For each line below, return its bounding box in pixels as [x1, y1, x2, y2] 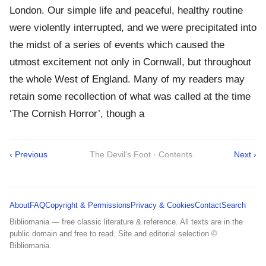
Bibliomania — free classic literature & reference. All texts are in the [9, 217, 243, 227]
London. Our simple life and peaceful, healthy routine [9, 5, 243, 17]
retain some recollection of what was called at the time [9, 91, 251, 103]
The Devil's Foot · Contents [89, 150, 192, 160]
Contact [195, 201, 221, 210]
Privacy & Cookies [131, 201, 195, 210]
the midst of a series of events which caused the [9, 39, 224, 51]
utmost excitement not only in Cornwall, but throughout [9, 56, 251, 68]
